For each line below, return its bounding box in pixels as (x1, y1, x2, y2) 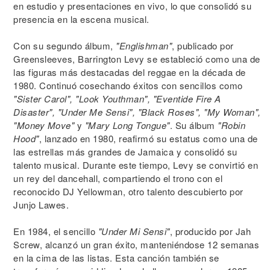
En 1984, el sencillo (13, 225, 98, 237)
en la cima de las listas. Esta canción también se (13, 251, 219, 264)
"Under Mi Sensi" (98, 225, 170, 237)
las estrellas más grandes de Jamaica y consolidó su (13, 145, 237, 158)
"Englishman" (116, 39, 172, 52)
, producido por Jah (169, 225, 251, 237)
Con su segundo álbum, (13, 39, 116, 52)
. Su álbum (169, 119, 218, 131)
